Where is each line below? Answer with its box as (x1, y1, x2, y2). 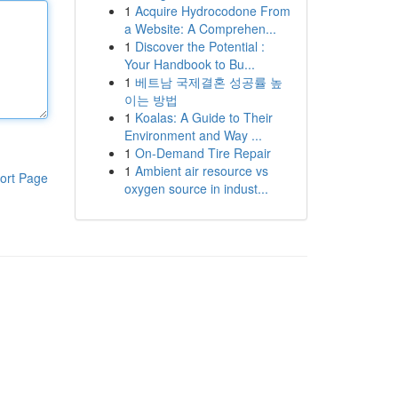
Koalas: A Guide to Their (134, 108, 273, 126)
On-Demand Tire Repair (134, 144, 271, 162)
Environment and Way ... (123, 126, 262, 144)
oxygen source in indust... (123, 179, 268, 197)
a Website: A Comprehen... (123, 20, 276, 37)
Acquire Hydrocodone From (134, 2, 291, 20)
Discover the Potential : (134, 37, 265, 55)
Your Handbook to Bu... (123, 55, 255, 73)
